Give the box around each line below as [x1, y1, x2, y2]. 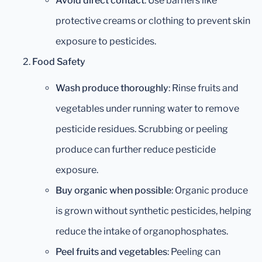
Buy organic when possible [56, 185, 171, 196]
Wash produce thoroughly [56, 82, 168, 94]
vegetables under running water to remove [56, 103, 239, 115]
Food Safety [32, 56, 85, 68]
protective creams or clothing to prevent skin [56, 15, 250, 27]
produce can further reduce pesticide [56, 144, 216, 156]
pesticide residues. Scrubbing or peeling [56, 123, 228, 135]
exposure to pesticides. [56, 36, 156, 47]
